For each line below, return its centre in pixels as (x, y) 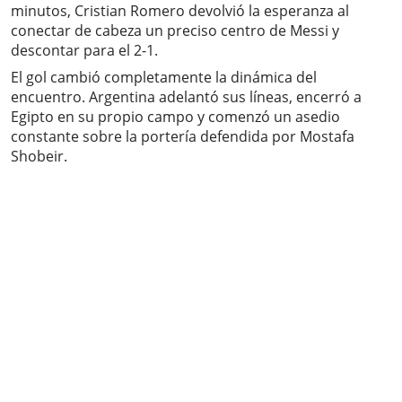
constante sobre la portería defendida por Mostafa (183, 137)
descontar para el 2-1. (84, 51)
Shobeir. (39, 157)
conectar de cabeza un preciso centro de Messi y (175, 31)
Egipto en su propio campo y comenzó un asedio (175, 117)
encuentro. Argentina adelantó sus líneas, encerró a (186, 97)
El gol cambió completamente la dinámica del (164, 78)
